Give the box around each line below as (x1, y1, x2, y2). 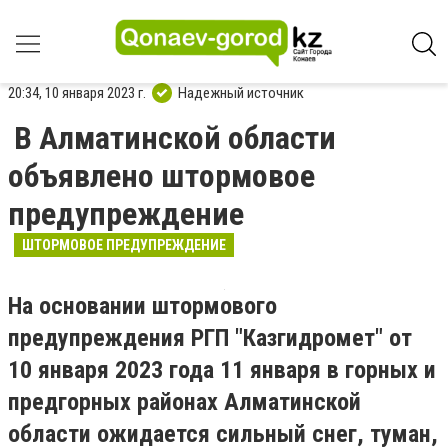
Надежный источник (178, 83, 304, 102)
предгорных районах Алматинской (8, 388, 361, 416)
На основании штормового (8, 292, 277, 320)
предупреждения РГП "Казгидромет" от (8, 324, 412, 352)
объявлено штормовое (8, 157, 315, 195)
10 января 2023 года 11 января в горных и (8, 356, 436, 384)
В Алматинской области (14, 119, 336, 157)
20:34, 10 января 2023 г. (8, 83, 146, 102)
